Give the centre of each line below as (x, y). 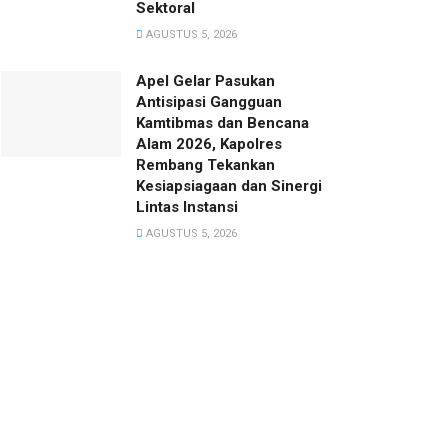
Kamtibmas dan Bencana (222, 123)
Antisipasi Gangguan (209, 102)
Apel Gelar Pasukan (205, 81)
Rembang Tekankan (205, 165)
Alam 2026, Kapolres (209, 144)
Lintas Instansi (187, 207)
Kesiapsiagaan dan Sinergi (229, 186)
